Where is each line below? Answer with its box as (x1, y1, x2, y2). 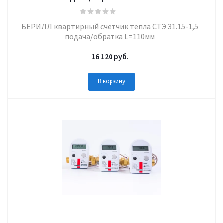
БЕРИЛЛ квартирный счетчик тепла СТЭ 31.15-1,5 (21, 21, 198, 31)
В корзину (98, 77, 125, 85)
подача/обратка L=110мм (64, 31, 155, 41)
